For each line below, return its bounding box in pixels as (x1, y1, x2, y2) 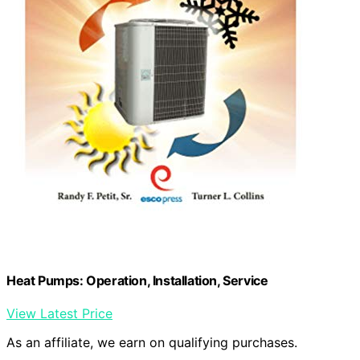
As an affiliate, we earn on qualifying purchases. (6, 334, 297, 351)
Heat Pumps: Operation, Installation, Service (6, 272, 268, 289)
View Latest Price (6, 305, 112, 322)
